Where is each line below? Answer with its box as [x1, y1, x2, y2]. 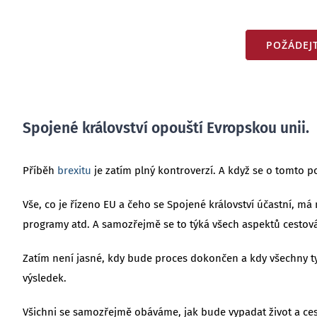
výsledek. [22, 271, 67, 284]
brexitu [57, 163, 91, 177]
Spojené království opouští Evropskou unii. [22, 118, 309, 137]
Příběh [22, 163, 57, 177]
